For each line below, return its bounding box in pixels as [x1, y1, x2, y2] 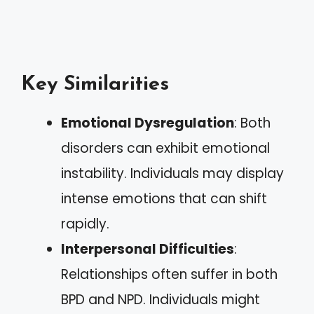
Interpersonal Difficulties [61, 239, 234, 259]
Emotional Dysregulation [61, 113, 234, 132]
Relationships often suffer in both [61, 264, 278, 284]
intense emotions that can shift [61, 189, 267, 208]
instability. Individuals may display [61, 163, 284, 183]
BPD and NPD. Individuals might [61, 289, 260, 309]
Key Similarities [21, 74, 169, 95]
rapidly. [61, 214, 109, 233]
